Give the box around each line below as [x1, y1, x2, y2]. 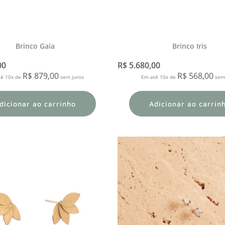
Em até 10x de [141, 73, 177, 80]
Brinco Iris [172, 41, 207, 51]
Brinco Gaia [16, 41, 55, 51]
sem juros [59, 73, 84, 80]
